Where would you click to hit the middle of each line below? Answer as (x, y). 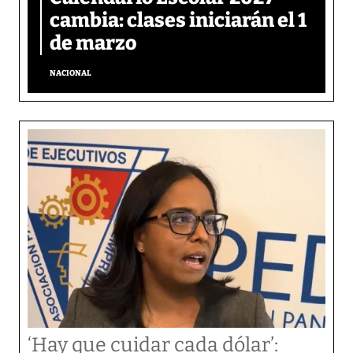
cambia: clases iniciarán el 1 (178, 20)
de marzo (93, 43)
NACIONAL (71, 73)
